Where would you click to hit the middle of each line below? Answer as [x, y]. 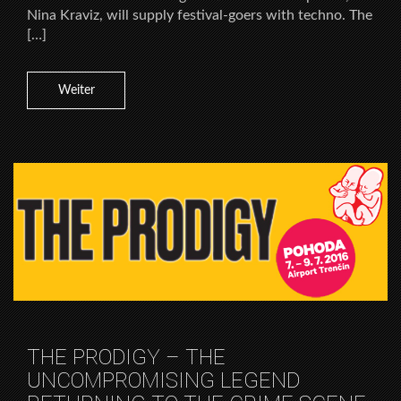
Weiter [76, 90]
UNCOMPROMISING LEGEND [163, 381]
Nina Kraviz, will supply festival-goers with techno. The [200, 15]
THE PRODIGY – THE [126, 358]
